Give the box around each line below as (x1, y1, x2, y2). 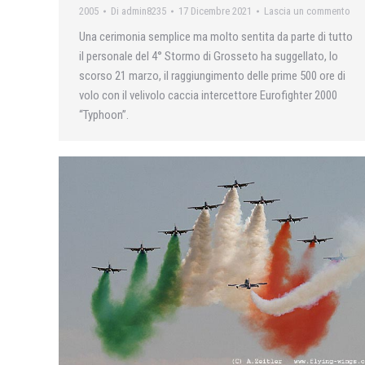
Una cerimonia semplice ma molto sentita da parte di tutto (79, 29, 353, 44)
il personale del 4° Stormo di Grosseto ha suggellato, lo (79, 48, 338, 64)
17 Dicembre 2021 (178, 4, 252, 17)
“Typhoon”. (79, 107, 129, 122)
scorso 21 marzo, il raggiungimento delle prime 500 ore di (79, 68, 345, 83)
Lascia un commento (264, 4, 350, 17)
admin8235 (121, 4, 166, 17)
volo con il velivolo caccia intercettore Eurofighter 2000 (79, 87, 337, 103)
